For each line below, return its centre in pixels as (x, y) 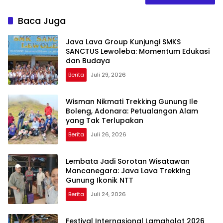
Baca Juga (42, 20)
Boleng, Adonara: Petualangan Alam (132, 111)
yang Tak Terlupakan (105, 121)
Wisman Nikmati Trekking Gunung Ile (132, 102)
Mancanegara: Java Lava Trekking (128, 171)
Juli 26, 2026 (109, 135)
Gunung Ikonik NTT (100, 180)
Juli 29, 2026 (108, 75)
